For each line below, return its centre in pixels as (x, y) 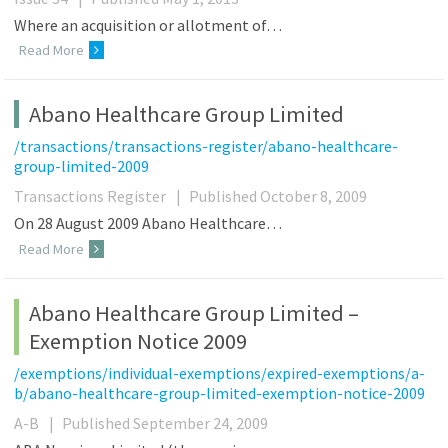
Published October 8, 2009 (278, 196)
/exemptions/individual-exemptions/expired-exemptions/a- (220, 373)
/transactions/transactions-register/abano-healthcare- (206, 146)
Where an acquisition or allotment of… (148, 24)
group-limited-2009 (82, 166)
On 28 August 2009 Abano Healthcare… (148, 223)
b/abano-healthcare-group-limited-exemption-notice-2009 (220, 393)
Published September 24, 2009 (165, 423)
